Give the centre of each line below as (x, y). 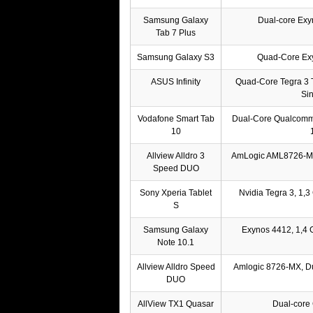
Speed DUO (176, 168)
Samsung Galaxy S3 (176, 57)
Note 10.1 (176, 242)
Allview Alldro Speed (176, 267)
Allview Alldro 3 (176, 155)
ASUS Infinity (176, 81)
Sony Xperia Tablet (176, 192)
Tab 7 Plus (176, 32)
